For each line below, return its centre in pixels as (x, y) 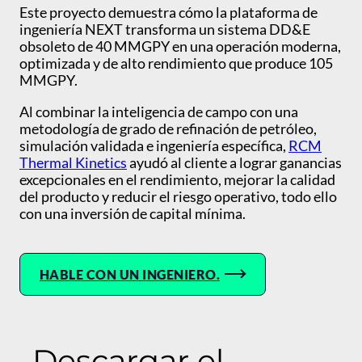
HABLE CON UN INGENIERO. (130, 274)
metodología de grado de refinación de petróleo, (168, 128)
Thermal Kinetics (73, 162)
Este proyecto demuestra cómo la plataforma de (168, 12)
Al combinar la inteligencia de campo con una (159, 111)
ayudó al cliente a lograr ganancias (234, 162)
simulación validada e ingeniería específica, (154, 145)
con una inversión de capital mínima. (134, 213)
